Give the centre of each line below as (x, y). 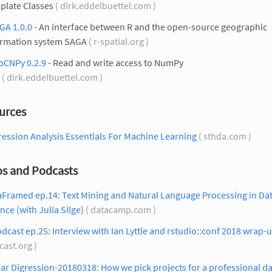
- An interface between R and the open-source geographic (150, 27)
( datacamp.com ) (121, 210)
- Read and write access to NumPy (115, 63)
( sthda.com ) (225, 136)
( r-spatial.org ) (119, 42)
